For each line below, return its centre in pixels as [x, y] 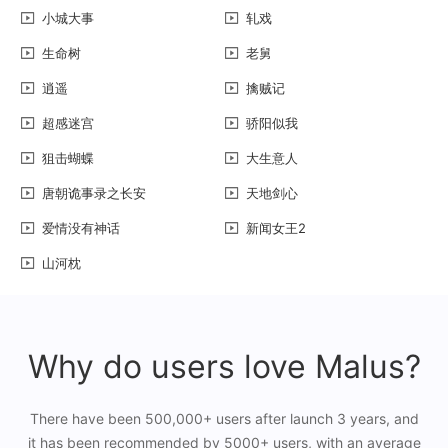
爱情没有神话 [81, 227]
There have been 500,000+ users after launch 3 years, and [224, 418]
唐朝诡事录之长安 [94, 192]
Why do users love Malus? [224, 366]
